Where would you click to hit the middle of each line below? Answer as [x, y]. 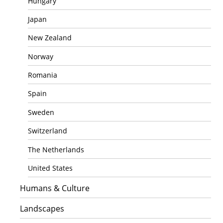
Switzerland [48, 131]
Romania [43, 75]
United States [50, 168]
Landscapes [42, 209]
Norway [41, 56]
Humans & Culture [55, 188]
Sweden [41, 112]
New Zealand [50, 38]
